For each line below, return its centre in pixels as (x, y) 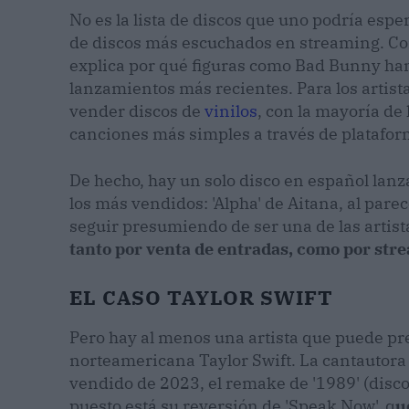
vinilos (231, 111)
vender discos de (137, 111)
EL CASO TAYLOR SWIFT (201, 298)
